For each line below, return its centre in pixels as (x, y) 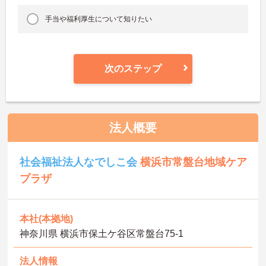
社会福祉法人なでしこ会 (80, 162)
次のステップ (133, 68)
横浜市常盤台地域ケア (194, 162)
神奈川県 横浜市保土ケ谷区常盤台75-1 (102, 233)
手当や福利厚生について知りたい (99, 19)
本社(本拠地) (47, 218)
